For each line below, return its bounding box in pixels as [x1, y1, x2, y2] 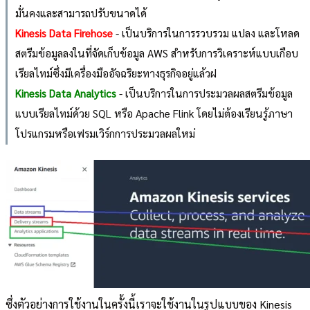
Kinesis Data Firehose [15, 25, 113, 40]
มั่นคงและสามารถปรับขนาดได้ [15, 5, 147, 20]
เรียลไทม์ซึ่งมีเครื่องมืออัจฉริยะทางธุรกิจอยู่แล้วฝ [15, 65, 217, 80]
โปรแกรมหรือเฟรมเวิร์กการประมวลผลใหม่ [15, 125, 195, 140]
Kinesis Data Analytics [15, 85, 116, 100]
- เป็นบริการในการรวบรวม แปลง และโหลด [112, 25, 300, 40]
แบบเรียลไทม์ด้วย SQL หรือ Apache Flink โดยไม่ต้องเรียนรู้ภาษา [15, 105, 293, 120]
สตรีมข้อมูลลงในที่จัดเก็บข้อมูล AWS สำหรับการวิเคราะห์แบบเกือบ [15, 45, 298, 60]
